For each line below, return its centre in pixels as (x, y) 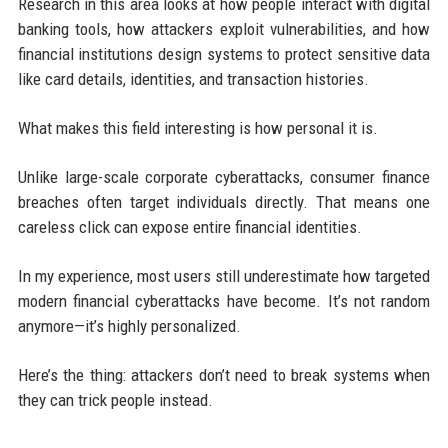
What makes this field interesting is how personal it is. (197, 127)
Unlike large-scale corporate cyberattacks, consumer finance (224, 176)
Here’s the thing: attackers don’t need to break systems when (224, 374)
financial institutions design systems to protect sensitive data (224, 53)
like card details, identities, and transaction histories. (193, 78)
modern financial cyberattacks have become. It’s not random (224, 300)
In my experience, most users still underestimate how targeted (224, 275)
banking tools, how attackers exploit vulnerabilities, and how (224, 28)
